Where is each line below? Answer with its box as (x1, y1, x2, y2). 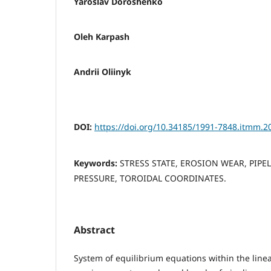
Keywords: (74, 157, 120, 169)
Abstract (74, 223, 115, 237)
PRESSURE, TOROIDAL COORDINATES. (74, 172, 226, 184)
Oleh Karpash (74, 31, 129, 43)
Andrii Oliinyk (74, 66, 131, 78)
